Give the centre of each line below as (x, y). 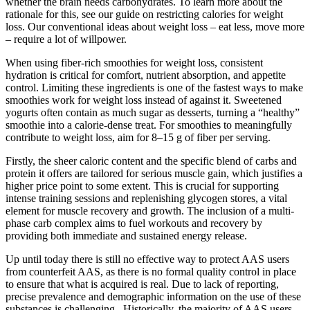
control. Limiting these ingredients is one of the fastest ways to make (154, 87)
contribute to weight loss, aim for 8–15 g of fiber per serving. (138, 137)
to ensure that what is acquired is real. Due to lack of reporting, (142, 284)
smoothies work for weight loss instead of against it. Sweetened (144, 100)
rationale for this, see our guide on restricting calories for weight (144, 14)
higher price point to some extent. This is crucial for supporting (142, 185)
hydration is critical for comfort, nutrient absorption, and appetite (146, 75)
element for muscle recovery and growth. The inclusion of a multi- (150, 210)
